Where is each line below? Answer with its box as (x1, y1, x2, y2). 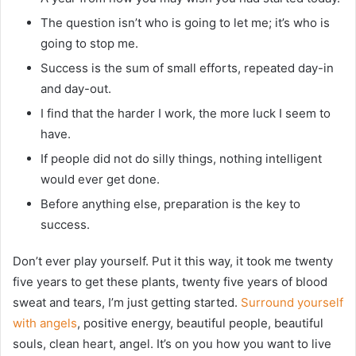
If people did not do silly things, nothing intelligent (41, 151, 322, 167)
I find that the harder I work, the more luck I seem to (41, 106, 331, 122)
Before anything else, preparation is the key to (41, 196, 300, 212)
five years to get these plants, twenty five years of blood (13, 274, 327, 290)
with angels (13, 315, 77, 331)
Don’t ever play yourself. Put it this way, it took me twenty (13, 253, 333, 269)
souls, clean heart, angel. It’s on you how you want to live (13, 336, 331, 352)
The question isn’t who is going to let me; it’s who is (41, 15, 330, 31)
